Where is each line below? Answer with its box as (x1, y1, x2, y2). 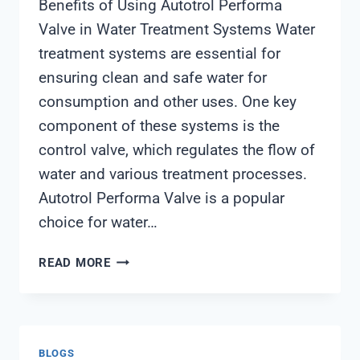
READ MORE (39, 256, 111, 271)
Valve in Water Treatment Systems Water (39, 20, 315, 39)
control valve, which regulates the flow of (39, 141, 315, 160)
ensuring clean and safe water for (39, 68, 267, 88)
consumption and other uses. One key (39, 92, 297, 112)
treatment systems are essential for (39, 44, 280, 63)
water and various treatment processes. (39, 165, 307, 184)
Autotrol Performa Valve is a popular (39, 189, 284, 208)
